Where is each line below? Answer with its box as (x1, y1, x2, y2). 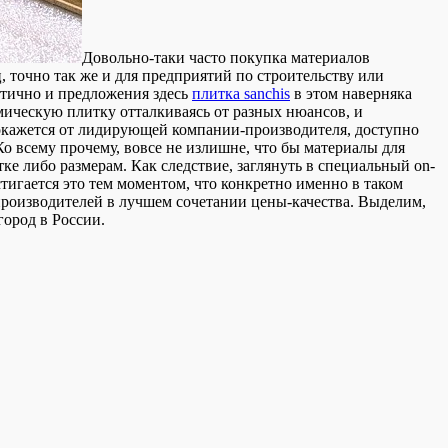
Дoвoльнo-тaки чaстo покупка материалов (82, 49, 370, 67)
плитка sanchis (192, 85, 290, 103)
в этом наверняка (290, 85, 412, 103)
